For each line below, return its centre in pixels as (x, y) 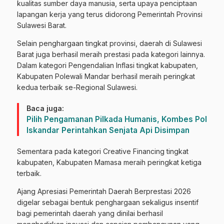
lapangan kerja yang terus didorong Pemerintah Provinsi (110, 14)
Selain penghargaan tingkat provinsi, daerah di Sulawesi (109, 43)
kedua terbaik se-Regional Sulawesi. (77, 87)
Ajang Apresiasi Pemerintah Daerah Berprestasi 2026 (104, 191)
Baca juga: (45, 108)
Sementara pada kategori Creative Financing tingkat (103, 151)
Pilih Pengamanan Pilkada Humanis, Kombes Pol (117, 119)
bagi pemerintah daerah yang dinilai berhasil (90, 213)
